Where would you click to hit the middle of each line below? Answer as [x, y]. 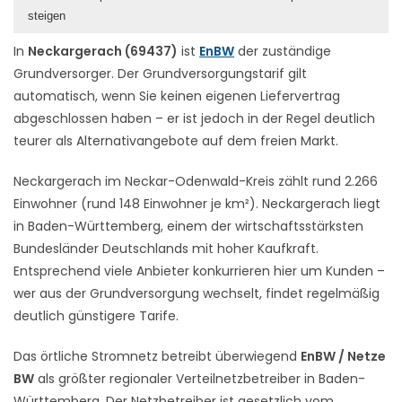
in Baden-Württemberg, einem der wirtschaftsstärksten [188, 226]
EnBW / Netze [343, 356]
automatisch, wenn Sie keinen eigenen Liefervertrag [177, 96]
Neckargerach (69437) [103, 51]
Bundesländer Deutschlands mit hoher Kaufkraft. [166, 248]
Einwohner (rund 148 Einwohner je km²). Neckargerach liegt [197, 203]
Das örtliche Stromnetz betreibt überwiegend [157, 356]
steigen [47, 15]
